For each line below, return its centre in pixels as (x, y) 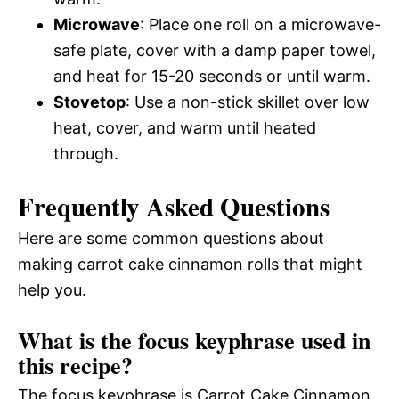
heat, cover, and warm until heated (185, 128)
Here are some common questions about (171, 239)
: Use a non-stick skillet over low (248, 102)
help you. (52, 290)
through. (86, 154)
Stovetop (90, 102)
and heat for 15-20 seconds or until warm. (212, 77)
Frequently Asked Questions (174, 207)
